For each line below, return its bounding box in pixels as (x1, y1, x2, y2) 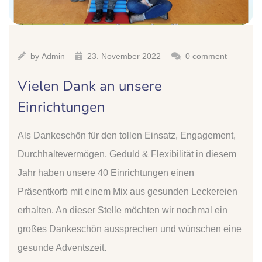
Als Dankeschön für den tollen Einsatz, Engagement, (18, 130, 236, 140)
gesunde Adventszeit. (18, 242, 106, 253)
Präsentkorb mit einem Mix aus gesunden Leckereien (18, 186, 237, 196)
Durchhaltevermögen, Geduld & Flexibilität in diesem (18, 149, 236, 159)
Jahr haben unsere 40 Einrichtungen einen (18, 167, 194, 178)
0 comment (185, 51, 227, 61)
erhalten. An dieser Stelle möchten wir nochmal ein (18, 205, 227, 215)
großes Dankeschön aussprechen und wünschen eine (18, 223, 242, 234)
